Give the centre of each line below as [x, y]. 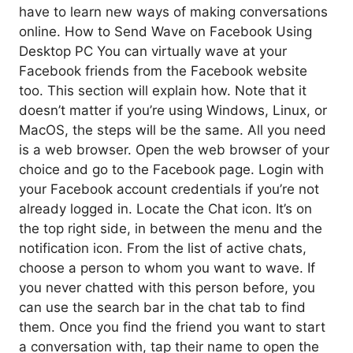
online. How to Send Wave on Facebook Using [165, 31]
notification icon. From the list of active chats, [163, 248]
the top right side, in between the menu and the [171, 228]
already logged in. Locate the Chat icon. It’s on [165, 208]
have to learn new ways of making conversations [173, 11]
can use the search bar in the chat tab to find [162, 307]
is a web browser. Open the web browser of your [174, 149]
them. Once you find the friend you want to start [172, 327]
